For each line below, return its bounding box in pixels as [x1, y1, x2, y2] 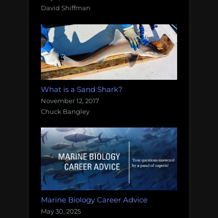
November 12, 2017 [41, 96, 99, 105]
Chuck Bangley [41, 107, 90, 115]
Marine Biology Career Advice [41, 195, 147, 204]
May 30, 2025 [41, 207, 81, 215]
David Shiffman [41, 4, 91, 12]
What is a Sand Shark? [41, 84, 123, 94]
